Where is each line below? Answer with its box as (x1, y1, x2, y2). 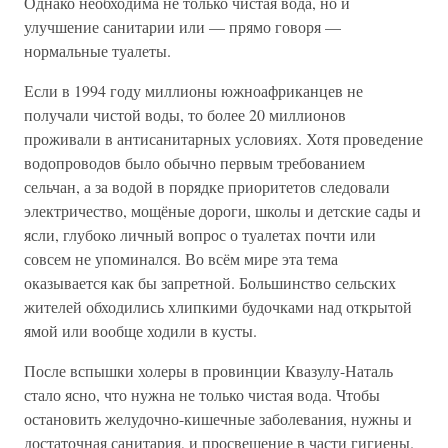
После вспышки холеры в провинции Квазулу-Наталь (24, 360, 393, 381)
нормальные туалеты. (24, 40, 171, 61)
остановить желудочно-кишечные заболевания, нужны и (24, 408, 412, 429)
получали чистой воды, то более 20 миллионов (24, 104, 346, 125)
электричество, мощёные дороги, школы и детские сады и (24, 200, 421, 221)
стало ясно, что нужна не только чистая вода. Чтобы (24, 384, 380, 405)
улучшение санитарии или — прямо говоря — (24, 16, 341, 37)
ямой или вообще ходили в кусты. (24, 320, 257, 341)
